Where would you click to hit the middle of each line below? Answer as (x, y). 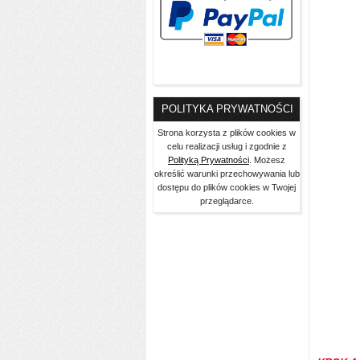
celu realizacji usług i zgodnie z (227, 147)
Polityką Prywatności (209, 160)
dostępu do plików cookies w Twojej (227, 188)
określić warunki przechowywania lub (227, 174)
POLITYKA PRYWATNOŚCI (227, 109)
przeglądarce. (227, 201)
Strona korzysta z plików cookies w (227, 133)
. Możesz (267, 160)
